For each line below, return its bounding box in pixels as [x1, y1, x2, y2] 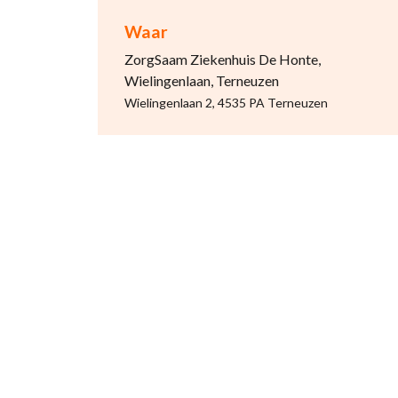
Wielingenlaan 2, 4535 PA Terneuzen [123, 95, 328, 110]
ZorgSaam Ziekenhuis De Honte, [123, 51, 321, 68]
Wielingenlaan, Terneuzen [123, 72, 279, 89]
